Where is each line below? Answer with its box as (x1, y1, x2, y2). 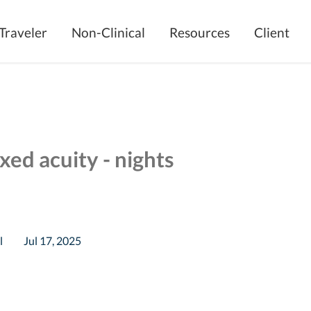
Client (254, 24, 289, 40)
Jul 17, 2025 (23, 235, 81, 248)
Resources (169, 24, 230, 40)
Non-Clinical (72, 24, 145, 40)
